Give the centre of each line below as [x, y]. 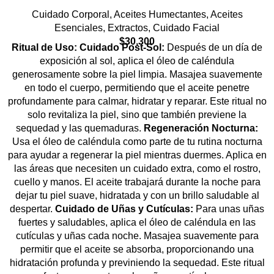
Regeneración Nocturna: [201, 128]
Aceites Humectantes [160, 15]
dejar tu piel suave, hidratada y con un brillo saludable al [137, 196]
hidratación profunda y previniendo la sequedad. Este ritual [137, 263]
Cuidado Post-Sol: [122, 48]
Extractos [128, 28]
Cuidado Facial [186, 28]
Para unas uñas [229, 209]
